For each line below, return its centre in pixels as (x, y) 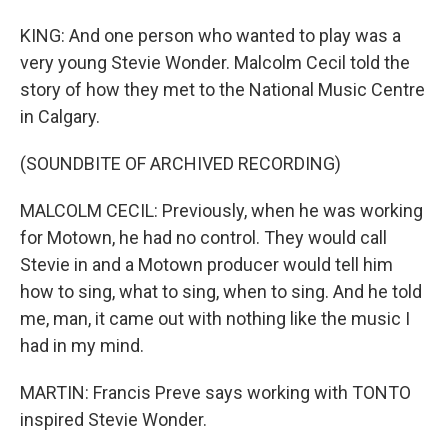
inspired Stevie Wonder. (113, 419)
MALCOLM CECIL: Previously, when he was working (221, 210)
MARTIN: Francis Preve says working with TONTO (215, 392)
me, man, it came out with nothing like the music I (215, 318)
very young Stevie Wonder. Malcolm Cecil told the (215, 62)
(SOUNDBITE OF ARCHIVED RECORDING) (180, 163)
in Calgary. (60, 116)
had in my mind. (82, 345)
